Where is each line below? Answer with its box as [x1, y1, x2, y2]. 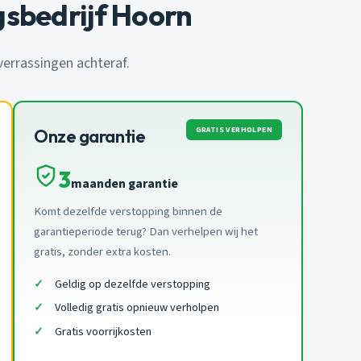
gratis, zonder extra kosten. [34, 243, 171, 260]
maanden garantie [71, 174, 178, 193]
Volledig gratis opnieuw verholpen [54, 299, 219, 317]
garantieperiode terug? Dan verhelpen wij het [34, 222, 258, 240]
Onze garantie [34, 124, 146, 147]
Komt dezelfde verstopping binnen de [34, 202, 222, 220]
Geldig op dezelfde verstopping [54, 275, 210, 293]
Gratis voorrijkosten [54, 322, 151, 340]
